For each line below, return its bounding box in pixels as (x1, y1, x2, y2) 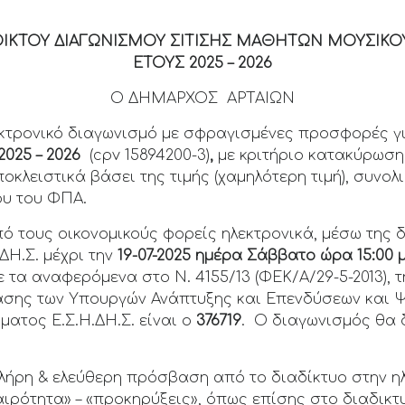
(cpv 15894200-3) (89, 147, 211, 164)
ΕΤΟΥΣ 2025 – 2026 (133, 55, 272, 71)
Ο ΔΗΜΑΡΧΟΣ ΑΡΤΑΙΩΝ (110, 90, 295, 107)
